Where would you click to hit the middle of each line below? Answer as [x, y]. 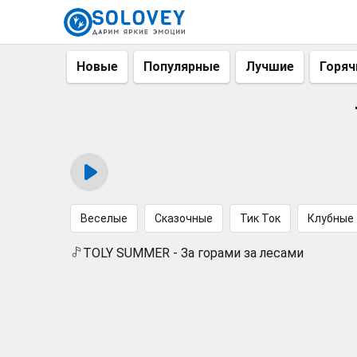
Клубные [331, 218]
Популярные [182, 67]
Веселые [104, 218]
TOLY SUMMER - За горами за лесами [193, 253]
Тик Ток [260, 218]
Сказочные [184, 218]
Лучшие [270, 67]
